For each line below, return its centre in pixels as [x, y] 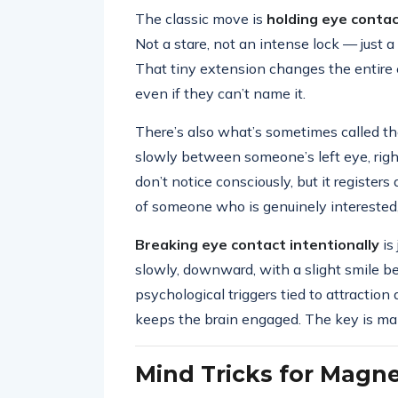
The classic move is [201, 19]
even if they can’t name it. [220, 93]
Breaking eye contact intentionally [257, 244]
